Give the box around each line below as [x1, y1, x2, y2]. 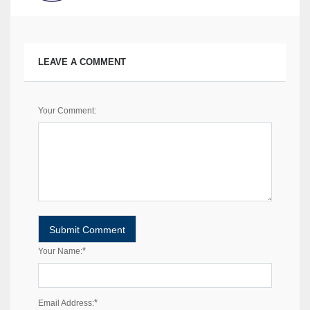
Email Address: [38, 298, 94, 309]
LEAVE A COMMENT [38, 57, 126, 68]
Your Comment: [38, 106, 96, 116]
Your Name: [38, 246, 82, 257]
